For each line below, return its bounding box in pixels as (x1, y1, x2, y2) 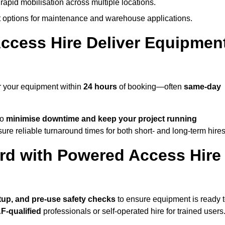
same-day (184, 82, 221, 91)
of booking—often (117, 82, 184, 91)
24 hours (83, 82, 117, 91)
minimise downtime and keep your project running (6, 115, 197, 124)
